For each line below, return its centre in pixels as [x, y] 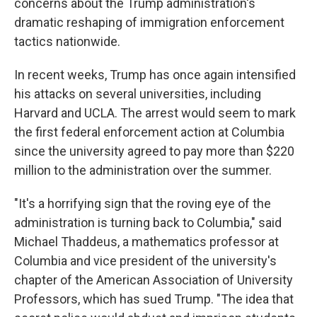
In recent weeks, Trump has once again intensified [155, 75]
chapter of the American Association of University [154, 280]
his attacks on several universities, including [138, 94]
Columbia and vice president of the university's [145, 261]
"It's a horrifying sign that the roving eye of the [143, 203]
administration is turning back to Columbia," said [148, 223]
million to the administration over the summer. [143, 170]
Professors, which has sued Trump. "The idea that [154, 299]
